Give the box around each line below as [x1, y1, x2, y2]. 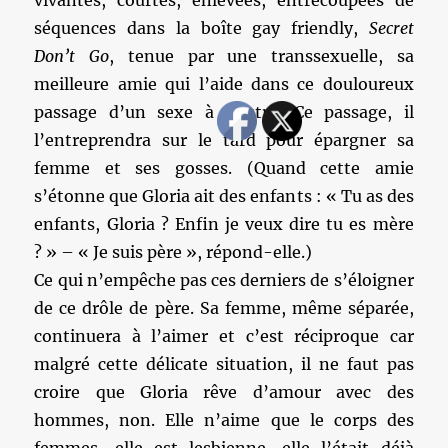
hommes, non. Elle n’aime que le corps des [34, 410, 414, 430]
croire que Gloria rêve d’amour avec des [34, 382, 414, 402]
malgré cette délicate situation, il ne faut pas [34, 354, 414, 374]
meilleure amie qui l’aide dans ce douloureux [34, 74, 414, 94]
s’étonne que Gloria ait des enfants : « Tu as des [34, 186, 414, 206]
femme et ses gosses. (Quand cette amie [34, 158, 414, 178]
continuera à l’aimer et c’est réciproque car [34, 326, 414, 346]
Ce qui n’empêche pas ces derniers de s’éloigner [34, 270, 414, 290]
